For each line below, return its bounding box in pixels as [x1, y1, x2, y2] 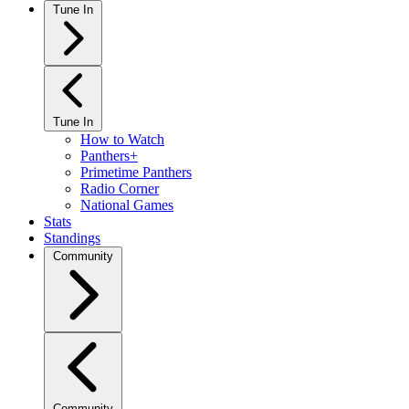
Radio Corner [80, 181, 159, 196]
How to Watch [80, 131, 164, 147]
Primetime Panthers [80, 164, 192, 180]
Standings [44, 230, 100, 246]
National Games [80, 197, 173, 213]
